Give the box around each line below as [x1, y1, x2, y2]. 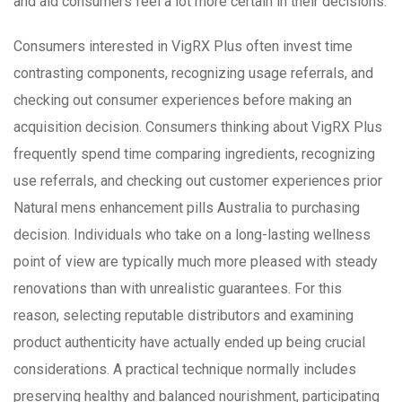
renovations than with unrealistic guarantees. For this [13, 280, 342, 298]
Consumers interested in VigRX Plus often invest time [13, 38, 353, 56]
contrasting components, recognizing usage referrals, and [13, 65, 373, 83]
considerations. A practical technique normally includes [13, 361, 356, 379]
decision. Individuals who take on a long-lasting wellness [13, 226, 371, 244]
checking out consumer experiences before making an [13, 92, 352, 109]
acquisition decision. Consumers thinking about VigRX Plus [13, 118, 382, 136]
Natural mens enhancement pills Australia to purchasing [13, 199, 360, 217]
